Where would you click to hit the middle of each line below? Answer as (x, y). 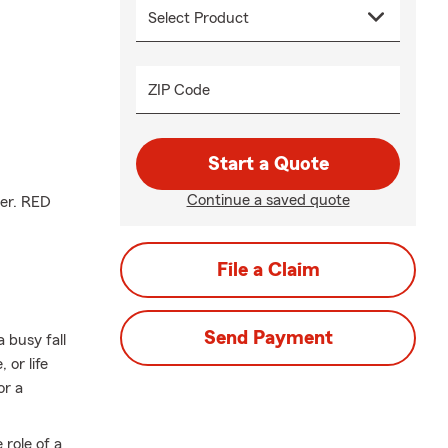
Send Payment (268, 338)
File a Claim (268, 270)
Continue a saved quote (268, 200)
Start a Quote (268, 164)
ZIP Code (179, 90)
